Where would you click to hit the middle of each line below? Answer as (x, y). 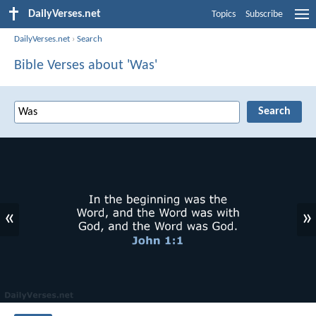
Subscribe (264, 14)
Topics (224, 14)
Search (90, 39)
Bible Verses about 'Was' (86, 65)
